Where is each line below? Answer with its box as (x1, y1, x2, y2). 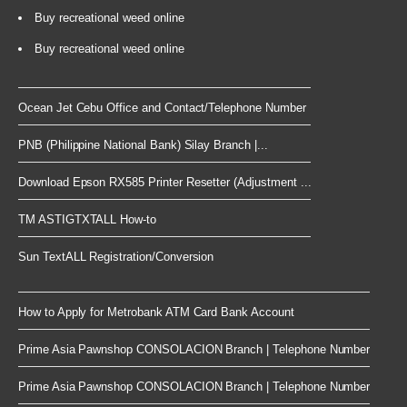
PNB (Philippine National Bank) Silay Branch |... (18, 138, 268, 153)
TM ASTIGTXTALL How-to (18, 213, 156, 227)
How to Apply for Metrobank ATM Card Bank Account (18, 305, 294, 320)
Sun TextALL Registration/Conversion (18, 250, 214, 264)
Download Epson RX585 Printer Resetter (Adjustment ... (18, 175, 312, 190)
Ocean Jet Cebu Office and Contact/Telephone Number (18, 101, 306, 115)
